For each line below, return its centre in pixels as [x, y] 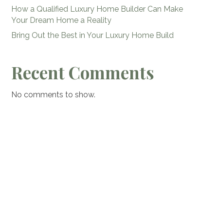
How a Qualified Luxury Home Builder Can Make [97, 9]
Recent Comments [82, 73]
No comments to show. [53, 95]
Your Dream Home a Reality [61, 20]
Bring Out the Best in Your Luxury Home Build [92, 36]
